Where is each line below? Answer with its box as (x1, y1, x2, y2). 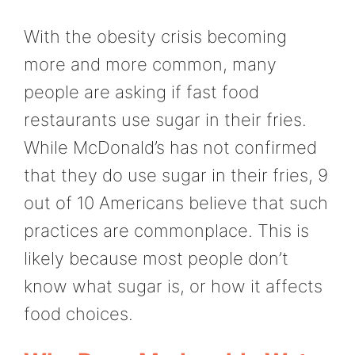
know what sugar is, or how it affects (24, 275, 323, 296)
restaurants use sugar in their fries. (24, 109, 307, 130)
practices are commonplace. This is (24, 219, 309, 241)
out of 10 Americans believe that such (24, 192, 328, 213)
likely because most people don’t (24, 247, 288, 269)
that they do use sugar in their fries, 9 (24, 164, 328, 185)
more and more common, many (24, 53, 277, 74)
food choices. (24, 303, 133, 324)
